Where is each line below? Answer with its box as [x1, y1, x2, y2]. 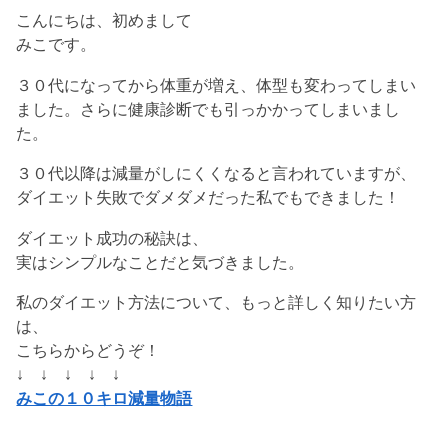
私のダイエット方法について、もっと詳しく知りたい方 [16, 293, 417, 312]
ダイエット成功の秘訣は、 [16, 228, 209, 247]
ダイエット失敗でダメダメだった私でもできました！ [16, 188, 401, 207]
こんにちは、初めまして [16, 11, 193, 30]
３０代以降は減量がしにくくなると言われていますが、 [16, 164, 417, 183]
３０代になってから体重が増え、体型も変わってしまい [16, 75, 417, 94]
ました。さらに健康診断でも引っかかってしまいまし [16, 99, 401, 118]
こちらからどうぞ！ [16, 341, 161, 360]
